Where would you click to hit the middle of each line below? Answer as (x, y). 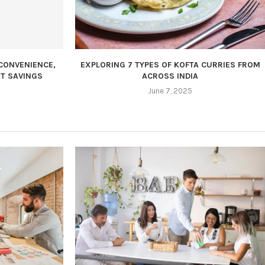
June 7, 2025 (170, 91)
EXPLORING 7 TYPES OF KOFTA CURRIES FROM (170, 65)
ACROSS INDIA (170, 76)
